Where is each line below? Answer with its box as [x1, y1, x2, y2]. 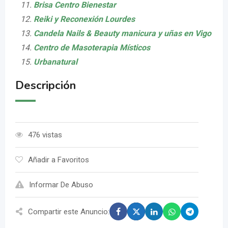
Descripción [15, 78, 76, 94]
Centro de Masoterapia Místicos [34, 43, 150, 53]
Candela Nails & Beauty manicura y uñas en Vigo [34, 28, 211, 39]
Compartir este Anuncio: [28, 207, 109, 216]
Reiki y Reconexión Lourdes [34, 14, 135, 24]
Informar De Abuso [29, 180, 93, 190]
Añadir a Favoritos [28, 155, 89, 165]
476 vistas [28, 130, 62, 140]
